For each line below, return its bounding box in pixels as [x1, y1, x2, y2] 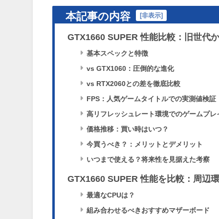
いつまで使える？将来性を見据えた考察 [86, 156, 210, 163]
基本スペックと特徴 [86, 50, 148, 57]
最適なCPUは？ [86, 192, 135, 199]
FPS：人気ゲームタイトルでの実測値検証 [86, 95, 216, 103]
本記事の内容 [66, 11, 131, 22]
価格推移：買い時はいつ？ [86, 126, 169, 133]
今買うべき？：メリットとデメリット [86, 141, 203, 148]
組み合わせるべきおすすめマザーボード [86, 207, 210, 214]
